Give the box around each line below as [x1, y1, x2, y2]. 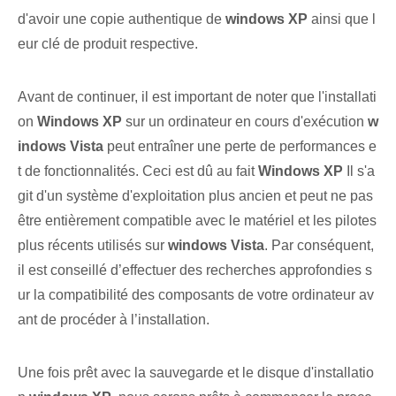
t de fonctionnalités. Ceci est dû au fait [18, 164, 258, 179]
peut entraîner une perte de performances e [103, 139, 377, 155]
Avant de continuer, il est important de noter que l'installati [18, 89, 377, 105]
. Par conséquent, [264, 238, 374, 254]
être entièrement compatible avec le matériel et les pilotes [18, 213, 377, 229]
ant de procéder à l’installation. [18, 312, 209, 328]
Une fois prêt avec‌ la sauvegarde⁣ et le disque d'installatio [18, 365, 374, 381]
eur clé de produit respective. [18, 36, 198, 52]
